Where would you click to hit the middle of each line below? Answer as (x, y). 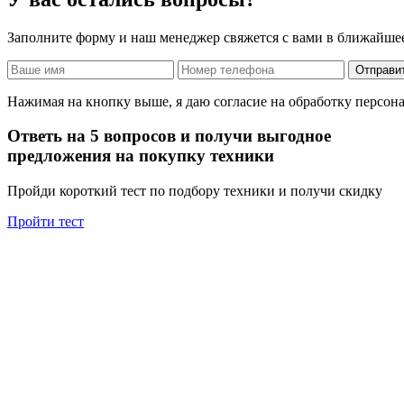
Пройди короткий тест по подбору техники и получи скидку (195, 190)
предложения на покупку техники (141, 156)
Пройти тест (46, 221)
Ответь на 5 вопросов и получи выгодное (169, 136)
